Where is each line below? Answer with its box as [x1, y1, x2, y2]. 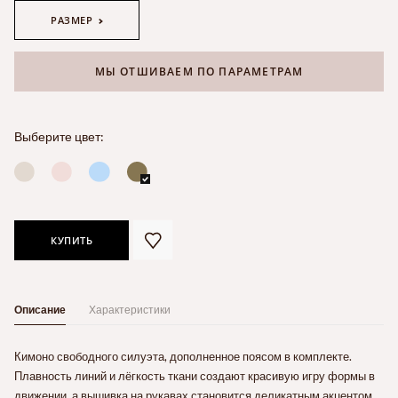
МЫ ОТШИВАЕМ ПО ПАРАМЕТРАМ [94, 63, 304, 79]
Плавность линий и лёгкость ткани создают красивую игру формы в [14, 368, 375, 383]
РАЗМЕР [51, 13, 93, 28]
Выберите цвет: [14, 128, 104, 144]
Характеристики [88, 302, 171, 316]
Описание [14, 302, 66, 316]
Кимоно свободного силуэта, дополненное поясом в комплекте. [14, 348, 352, 363]
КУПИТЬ [51, 233, 93, 247]
